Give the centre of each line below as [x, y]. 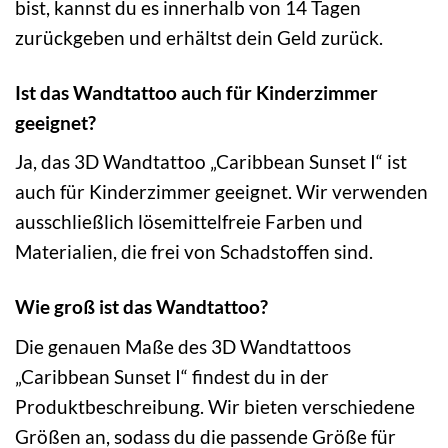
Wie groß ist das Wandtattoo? [141, 307]
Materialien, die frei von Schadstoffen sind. [194, 252]
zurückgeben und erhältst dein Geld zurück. [199, 37]
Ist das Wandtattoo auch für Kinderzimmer [196, 92]
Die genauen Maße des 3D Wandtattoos [183, 346]
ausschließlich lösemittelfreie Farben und [189, 222]
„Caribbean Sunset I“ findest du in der [172, 376]
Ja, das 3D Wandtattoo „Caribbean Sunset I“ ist [211, 162]
